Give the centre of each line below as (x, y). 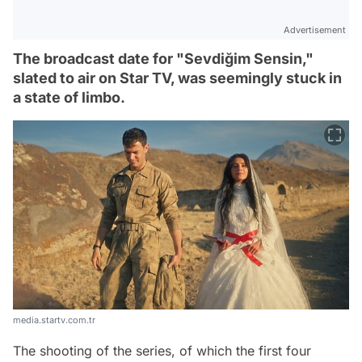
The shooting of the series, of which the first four (162, 350)
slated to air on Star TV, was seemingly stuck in (177, 78)
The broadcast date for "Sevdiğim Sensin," (163, 59)
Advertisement (315, 30)
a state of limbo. (69, 97)
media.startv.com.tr (54, 320)
